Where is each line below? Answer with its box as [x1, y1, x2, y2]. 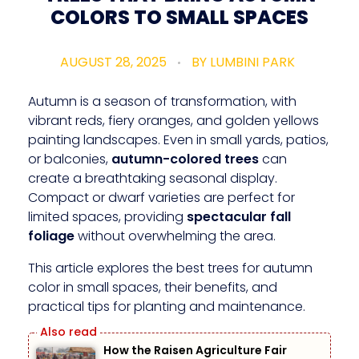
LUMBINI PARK [210, 52, 295, 71]
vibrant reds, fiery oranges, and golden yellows [28, 111, 319, 130]
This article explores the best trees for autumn [28, 258, 313, 277]
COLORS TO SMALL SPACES [50, 3, 309, 30]
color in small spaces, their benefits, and [28, 277, 277, 296]
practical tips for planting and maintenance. [28, 296, 305, 316]
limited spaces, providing [28, 207, 187, 226]
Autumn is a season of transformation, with [28, 91, 296, 111]
